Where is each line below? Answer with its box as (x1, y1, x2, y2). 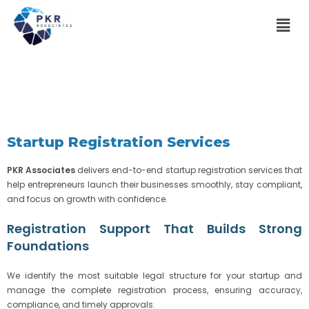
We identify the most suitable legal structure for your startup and (7, 269, 302, 281)
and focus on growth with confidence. (7, 192, 168, 205)
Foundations (7, 237, 89, 255)
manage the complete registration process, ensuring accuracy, (7, 283, 302, 296)
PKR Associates (7, 163, 76, 176)
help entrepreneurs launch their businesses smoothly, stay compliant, (7, 178, 302, 190)
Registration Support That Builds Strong (7, 219, 302, 237)
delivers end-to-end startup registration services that (75, 163, 303, 176)
